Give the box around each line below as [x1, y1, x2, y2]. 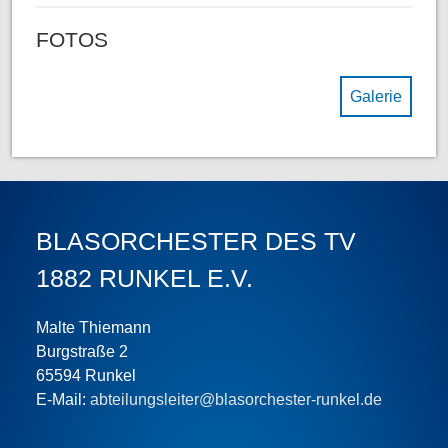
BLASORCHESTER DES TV [36, 227, 356, 256]
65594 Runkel [36, 367, 136, 385]
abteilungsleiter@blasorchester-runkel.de [90, 391, 382, 409]
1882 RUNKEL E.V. [36, 264, 253, 293]
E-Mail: [36, 391, 90, 409]
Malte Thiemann [36, 319, 151, 337]
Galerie [350, 87, 402, 105]
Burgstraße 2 [36, 343, 128, 361]
